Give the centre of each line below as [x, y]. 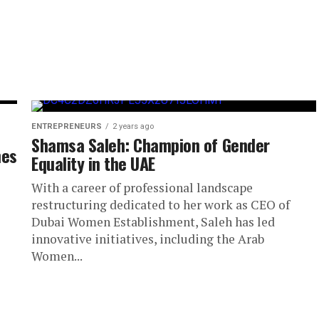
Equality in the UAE [93, 163]
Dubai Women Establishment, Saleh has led [153, 221]
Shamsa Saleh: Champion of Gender [151, 144]
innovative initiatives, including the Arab [148, 239]
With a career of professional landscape [142, 187]
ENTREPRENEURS [67, 126]
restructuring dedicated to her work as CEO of [161, 204]
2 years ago [133, 126]
